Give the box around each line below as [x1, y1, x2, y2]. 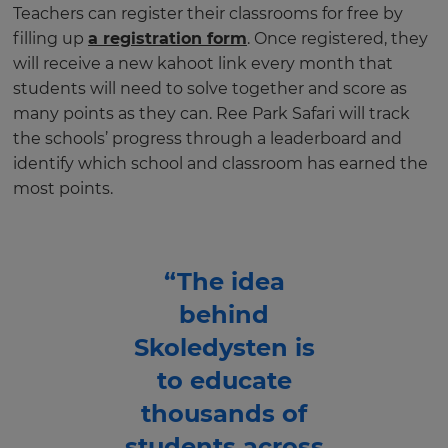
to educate [156, 365, 292, 395]
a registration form [88, 28, 247, 48]
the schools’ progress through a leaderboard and [13, 128, 402, 148]
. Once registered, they [247, 28, 428, 48]
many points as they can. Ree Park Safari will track [13, 103, 410, 123]
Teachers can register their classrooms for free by [13, 3, 403, 23]
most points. [13, 178, 113, 198]
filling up [13, 28, 88, 48]
